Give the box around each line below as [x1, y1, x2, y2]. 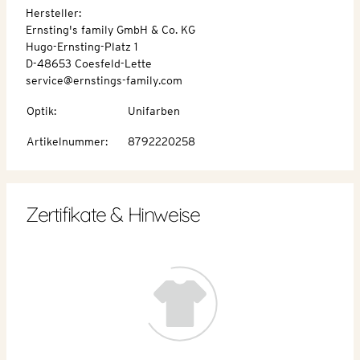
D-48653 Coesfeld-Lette [26, 56, 152, 70]
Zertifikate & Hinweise [26, 201, 200, 227]
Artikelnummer [27, 134, 105, 148]
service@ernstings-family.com [26, 73, 182, 87]
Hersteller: [26, 6, 81, 19]
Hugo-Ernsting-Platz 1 [26, 39, 137, 53]
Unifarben [128, 104, 180, 117]
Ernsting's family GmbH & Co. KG [26, 22, 195, 36]
